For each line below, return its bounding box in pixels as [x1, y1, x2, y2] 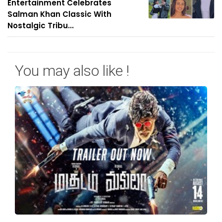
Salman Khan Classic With [7, 9, 111, 20]
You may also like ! [15, 62, 129, 80]
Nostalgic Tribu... [7, 20, 74, 31]
